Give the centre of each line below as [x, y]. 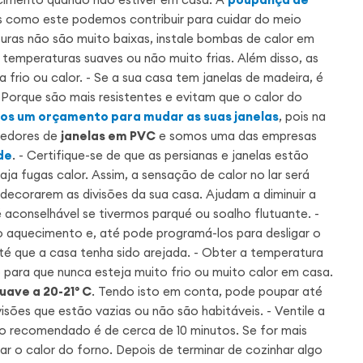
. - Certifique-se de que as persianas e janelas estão [160, 155]
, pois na [302, 116]
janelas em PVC [108, 135]
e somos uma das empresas [236, 135]
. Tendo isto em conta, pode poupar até [207, 291]
